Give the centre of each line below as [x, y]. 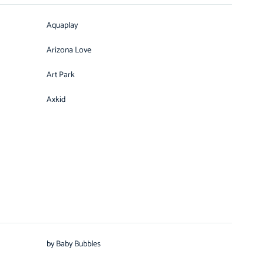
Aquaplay [62, 26]
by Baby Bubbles [74, 244]
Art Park [60, 75]
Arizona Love [69, 50]
